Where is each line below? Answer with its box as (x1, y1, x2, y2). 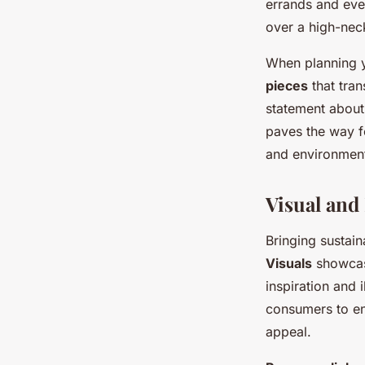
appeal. (266, 323, 311, 340)
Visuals (266, 255, 312, 271)
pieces (266, 77, 308, 94)
